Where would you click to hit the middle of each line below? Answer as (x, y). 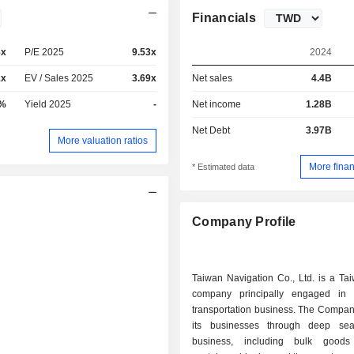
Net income (217, 104)
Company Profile (244, 222)
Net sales (213, 78)
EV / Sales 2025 (59, 78)
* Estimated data (224, 167)
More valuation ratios (103, 140)
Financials (224, 18)
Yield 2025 (48, 104)
